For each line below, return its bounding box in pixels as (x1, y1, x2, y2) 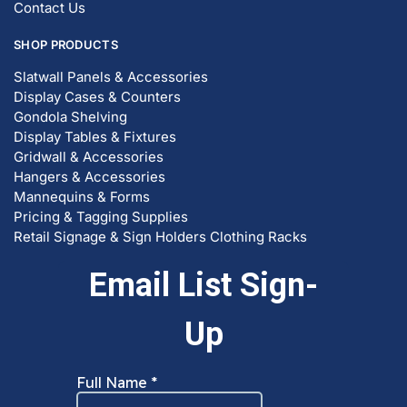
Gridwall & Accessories (14, 124, 164, 142)
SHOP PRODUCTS (14, 14, 118, 28)
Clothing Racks (210, 204, 307, 222)
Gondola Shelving (14, 84, 127, 102)
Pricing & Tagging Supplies (14, 184, 188, 202)
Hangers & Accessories (14, 144, 165, 162)
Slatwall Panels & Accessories (14, 45, 208, 62)
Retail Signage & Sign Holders (14, 204, 206, 222)
